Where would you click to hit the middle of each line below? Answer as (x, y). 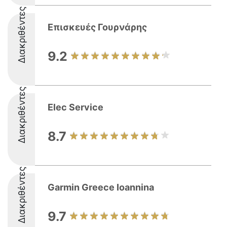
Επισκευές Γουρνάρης (97, 27)
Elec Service (75, 107)
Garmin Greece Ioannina (101, 187)
